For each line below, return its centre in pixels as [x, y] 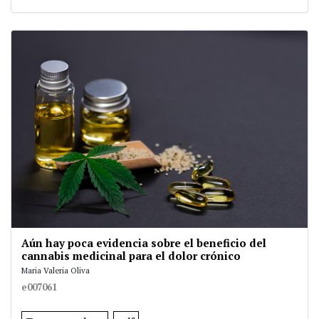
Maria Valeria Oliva [56, 271]
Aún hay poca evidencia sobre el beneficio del [144, 243]
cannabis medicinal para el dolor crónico [131, 256]
